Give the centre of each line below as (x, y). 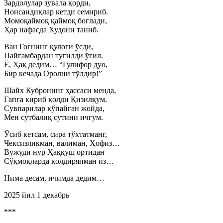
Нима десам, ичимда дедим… (54, 178)
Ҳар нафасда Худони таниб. (51, 30)
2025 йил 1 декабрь (37, 195)
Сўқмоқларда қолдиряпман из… (59, 161)
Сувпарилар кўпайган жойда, (54, 108)
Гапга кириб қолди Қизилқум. (56, 99)
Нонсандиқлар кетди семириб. (56, 12)
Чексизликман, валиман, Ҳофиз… (62, 143)
